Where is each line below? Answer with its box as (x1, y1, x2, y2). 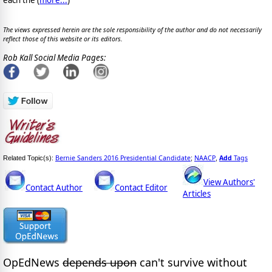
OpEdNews (3, 254, 63, 270)
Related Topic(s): (3, 154, 55, 162)
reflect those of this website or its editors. (3, 35, 123, 44)
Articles (183, 188, 211, 200)
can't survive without (137, 254, 247, 270)
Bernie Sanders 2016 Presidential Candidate (55, 154, 191, 163)
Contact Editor (115, 182, 168, 194)
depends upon (63, 254, 137, 270)
